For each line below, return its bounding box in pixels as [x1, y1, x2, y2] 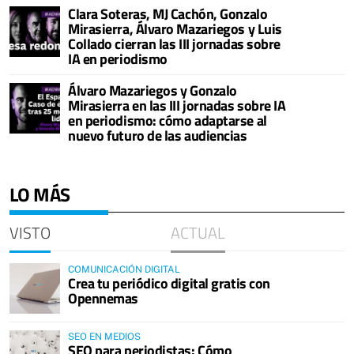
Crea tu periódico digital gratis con [68, 272, 270, 294]
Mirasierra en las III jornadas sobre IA [68, 94, 286, 116]
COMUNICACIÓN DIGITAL [68, 263, 180, 275]
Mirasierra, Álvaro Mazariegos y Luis [68, 17, 282, 40]
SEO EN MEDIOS [68, 330, 141, 342]
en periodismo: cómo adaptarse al [68, 109, 267, 131]
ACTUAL [170, 220, 225, 245]
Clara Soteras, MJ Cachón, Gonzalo [68, 2, 268, 24]
